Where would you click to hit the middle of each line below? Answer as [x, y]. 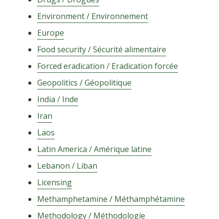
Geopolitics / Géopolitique [84, 83]
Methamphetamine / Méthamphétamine [111, 199]
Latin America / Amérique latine [94, 149]
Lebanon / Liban [67, 166]
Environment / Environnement [92, 16]
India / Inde [57, 99]
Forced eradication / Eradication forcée [107, 66]
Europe [50, 33]
